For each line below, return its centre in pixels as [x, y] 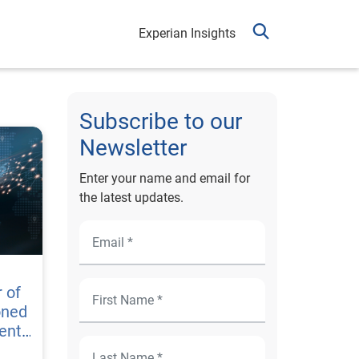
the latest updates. [131, 198]
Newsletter [133, 148]
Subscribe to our [160, 121]
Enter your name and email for [164, 178]
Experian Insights [187, 33]
